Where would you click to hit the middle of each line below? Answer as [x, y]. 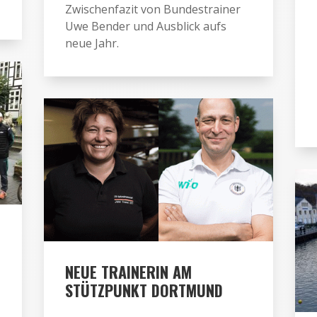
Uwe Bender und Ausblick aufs [146, 26]
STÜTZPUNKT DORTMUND [144, 290]
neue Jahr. [92, 43]
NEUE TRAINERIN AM [129, 271]
